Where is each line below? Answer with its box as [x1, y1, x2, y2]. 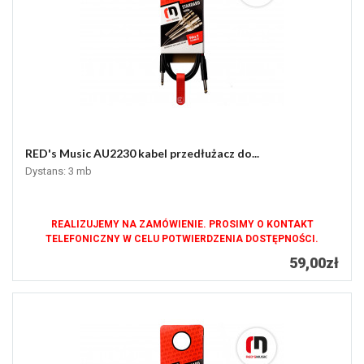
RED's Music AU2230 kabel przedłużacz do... [25, 146, 259, 161]
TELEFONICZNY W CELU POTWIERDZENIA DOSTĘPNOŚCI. [45, 233, 318, 245]
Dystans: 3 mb [25, 165, 92, 178]
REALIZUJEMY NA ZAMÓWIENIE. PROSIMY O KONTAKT [50, 219, 314, 231]
